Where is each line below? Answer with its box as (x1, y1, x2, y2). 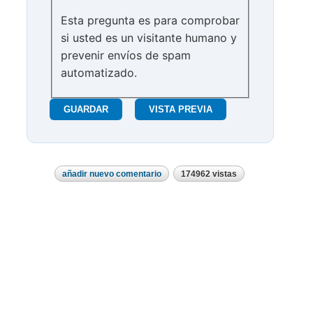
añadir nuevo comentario (62, 169, 161, 180)
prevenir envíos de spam (61, 48, 191, 63)
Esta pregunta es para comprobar (61, 13, 240, 28)
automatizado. (61, 66, 137, 80)
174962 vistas (181, 169, 237, 180)
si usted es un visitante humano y (61, 31, 237, 45)
